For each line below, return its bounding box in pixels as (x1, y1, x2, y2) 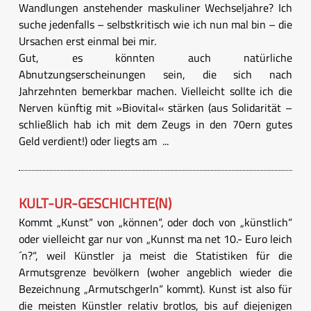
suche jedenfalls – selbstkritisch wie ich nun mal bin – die (19, 16, 292, 33)
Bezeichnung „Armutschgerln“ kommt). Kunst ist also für (19, 280, 292, 298)
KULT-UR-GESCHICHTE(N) (19, 192, 171, 215)
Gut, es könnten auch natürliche (19, 49, 292, 67)
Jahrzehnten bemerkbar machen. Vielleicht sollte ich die (19, 83, 292, 100)
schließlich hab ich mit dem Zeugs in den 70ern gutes (19, 116, 292, 133)
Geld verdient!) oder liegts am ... (19, 133, 169, 150)
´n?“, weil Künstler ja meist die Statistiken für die (19, 247, 292, 264)
